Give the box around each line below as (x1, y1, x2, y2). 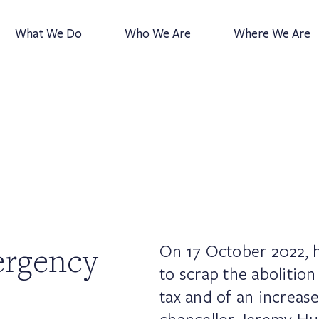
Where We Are (234, 26, 310, 42)
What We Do (15, 26, 82, 42)
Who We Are (125, 26, 191, 42)
